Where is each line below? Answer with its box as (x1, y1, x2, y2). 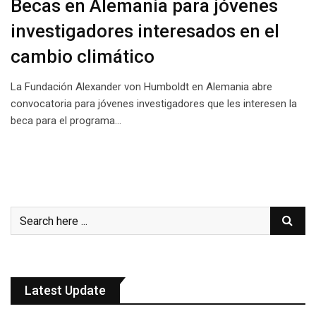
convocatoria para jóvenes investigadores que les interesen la (11, 97, 297, 110)
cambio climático (11, 46, 154, 67)
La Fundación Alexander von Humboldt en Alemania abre (11, 80, 272, 93)
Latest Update (25, 283, 106, 298)
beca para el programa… (11, 114, 121, 127)
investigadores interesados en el (11, 20, 279, 42)
